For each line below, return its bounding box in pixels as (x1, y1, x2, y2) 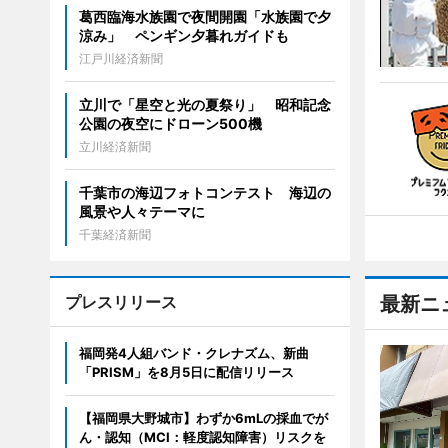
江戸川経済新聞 (78, 51, 163, 67)
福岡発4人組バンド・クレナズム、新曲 (78, 345, 309, 362)
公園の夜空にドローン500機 (78, 115, 262, 133)
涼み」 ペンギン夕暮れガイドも (78, 27, 289, 45)
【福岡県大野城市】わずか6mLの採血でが (78, 410, 328, 427)
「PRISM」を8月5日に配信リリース (78, 364, 294, 381)
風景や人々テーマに (78, 203, 205, 221)
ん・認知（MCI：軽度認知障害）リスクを (78, 429, 326, 446)
